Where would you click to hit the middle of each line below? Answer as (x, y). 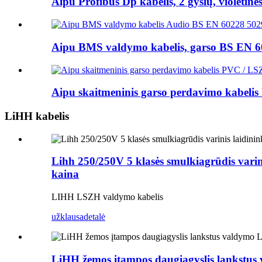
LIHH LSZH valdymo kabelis (107, 197)
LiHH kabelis (37, 116)
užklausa (68, 217)
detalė (94, 217)
